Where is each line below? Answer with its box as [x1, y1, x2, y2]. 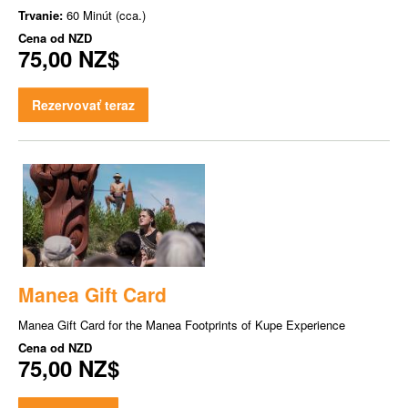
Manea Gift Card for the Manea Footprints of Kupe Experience [18, 315, 345, 333]
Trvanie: [18, 6, 66, 25]
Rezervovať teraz [32, 96, 135, 115]
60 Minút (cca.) [66, 6, 146, 25]
